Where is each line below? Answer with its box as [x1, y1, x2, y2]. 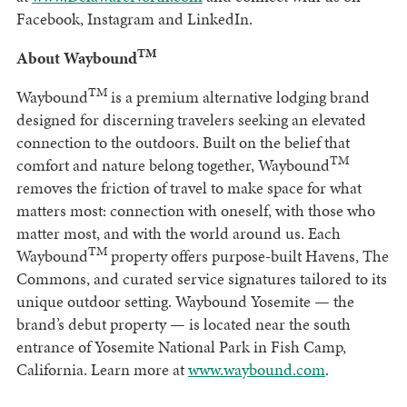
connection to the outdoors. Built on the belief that [15, 130, 350, 154]
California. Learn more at [15, 357, 188, 381]
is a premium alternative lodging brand [106, 84, 370, 108]
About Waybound [15, 45, 137, 69]
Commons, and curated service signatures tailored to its [15, 266, 387, 290]
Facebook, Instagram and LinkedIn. [15, 6, 256, 30]
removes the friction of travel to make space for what [15, 175, 362, 199]
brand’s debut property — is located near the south [15, 312, 351, 335]
